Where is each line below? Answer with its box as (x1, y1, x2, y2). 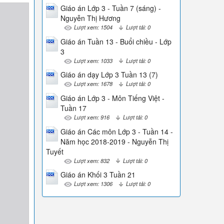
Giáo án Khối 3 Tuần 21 (60, 169, 135, 180)
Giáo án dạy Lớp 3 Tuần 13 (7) (60, 69, 158, 80)
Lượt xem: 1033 (73, 56, 112, 64)
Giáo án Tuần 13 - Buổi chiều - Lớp (60, 36, 171, 46)
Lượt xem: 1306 (73, 179, 112, 188)
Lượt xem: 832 (73, 156, 109, 164)
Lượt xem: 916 (73, 112, 109, 121)
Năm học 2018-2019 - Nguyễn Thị (60, 136, 168, 146)
